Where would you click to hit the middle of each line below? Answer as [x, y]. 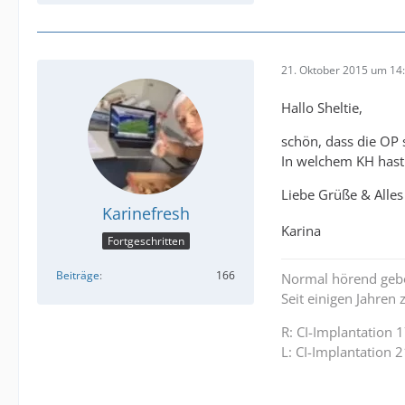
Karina [301, 230]
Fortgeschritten [146, 240]
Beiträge [78, 275]
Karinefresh [146, 214]
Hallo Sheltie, [322, 108]
